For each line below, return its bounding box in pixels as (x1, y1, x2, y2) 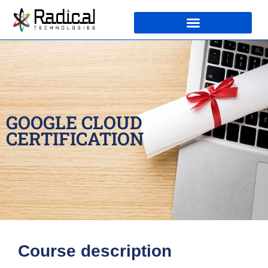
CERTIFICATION (6, 126, 144, 150)
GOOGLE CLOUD (6, 110, 142, 134)
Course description (18, 242, 172, 260)
